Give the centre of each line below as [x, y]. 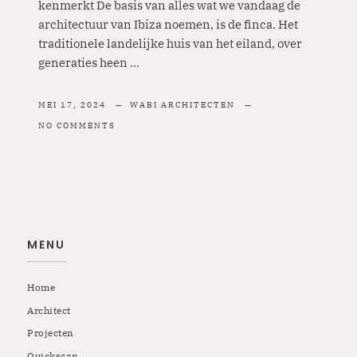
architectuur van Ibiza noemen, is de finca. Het [168, 24]
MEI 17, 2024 [72, 104]
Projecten [51, 333]
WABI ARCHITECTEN [184, 104]
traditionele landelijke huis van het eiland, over [170, 43]
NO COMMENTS [76, 125]
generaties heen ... [88, 62]
